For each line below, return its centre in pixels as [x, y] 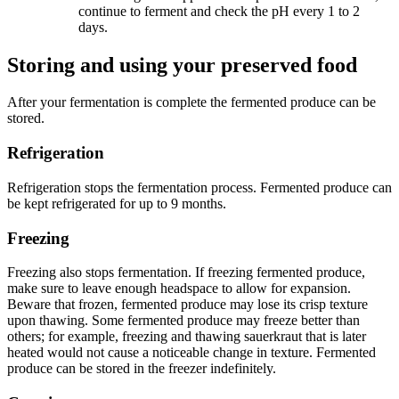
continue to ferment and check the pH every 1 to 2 [219, 11]
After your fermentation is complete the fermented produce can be [191, 102]
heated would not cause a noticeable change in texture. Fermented [191, 353]
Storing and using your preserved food [182, 65]
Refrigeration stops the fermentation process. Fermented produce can [199, 187]
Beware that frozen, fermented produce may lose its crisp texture [187, 305]
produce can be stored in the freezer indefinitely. [142, 369]
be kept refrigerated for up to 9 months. [117, 203]
